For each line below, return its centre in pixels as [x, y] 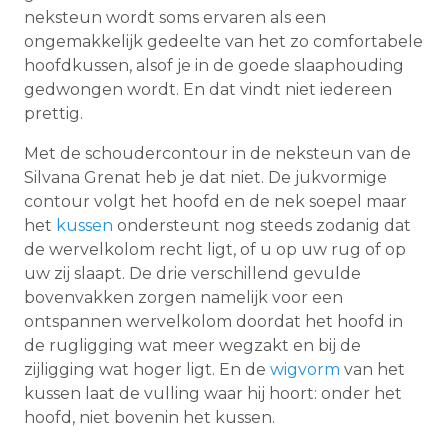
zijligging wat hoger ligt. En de [147, 369]
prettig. [53, 113]
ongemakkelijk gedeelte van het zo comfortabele [223, 41]
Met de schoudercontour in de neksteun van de [217, 153]
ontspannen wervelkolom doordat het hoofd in [213, 321]
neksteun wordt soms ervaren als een [175, 17]
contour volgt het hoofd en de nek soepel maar [215, 201]
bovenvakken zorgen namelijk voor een [183, 297]
